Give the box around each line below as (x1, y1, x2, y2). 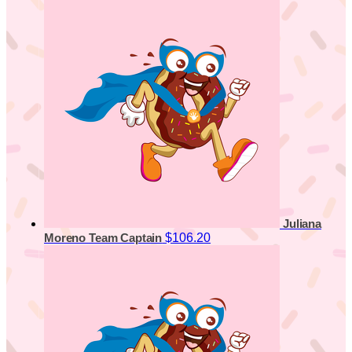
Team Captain (88, 232, 163, 245)
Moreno (44, 232, 89, 245)
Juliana (283, 218, 321, 231)
